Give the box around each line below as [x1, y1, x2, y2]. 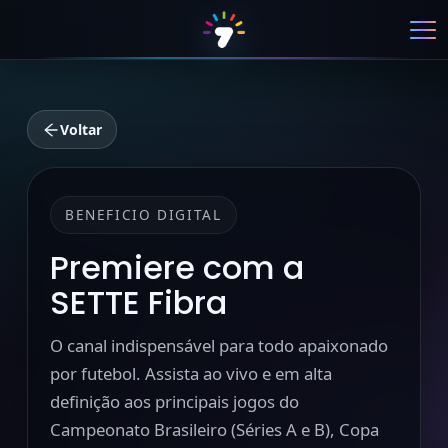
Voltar [59, 120, 102, 139]
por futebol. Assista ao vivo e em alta [49, 362, 332, 385]
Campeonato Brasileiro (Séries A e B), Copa [49, 418, 379, 441]
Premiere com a [49, 245, 304, 290]
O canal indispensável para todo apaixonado [49, 334, 388, 357]
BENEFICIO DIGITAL [64, 205, 222, 224]
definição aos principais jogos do [49, 390, 299, 413]
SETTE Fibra [49, 280, 227, 325]
